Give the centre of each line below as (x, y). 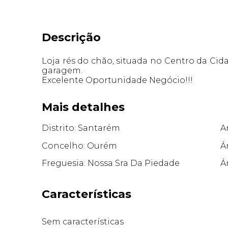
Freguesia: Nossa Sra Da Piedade (111, 163)
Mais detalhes (83, 107)
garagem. (62, 70)
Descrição (72, 37)
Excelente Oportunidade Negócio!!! (118, 80)
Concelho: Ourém (80, 146)
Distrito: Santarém (81, 128)
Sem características (83, 222)
